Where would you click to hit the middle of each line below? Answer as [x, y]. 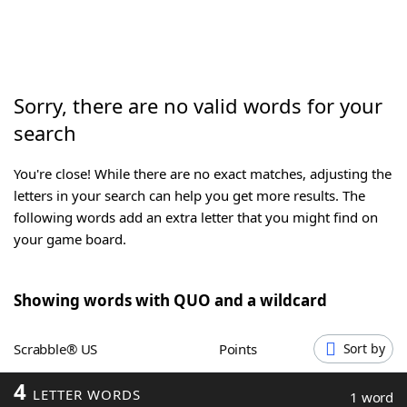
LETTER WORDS [84, 395]
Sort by [364, 349]
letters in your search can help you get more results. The [189, 196]
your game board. [70, 239]
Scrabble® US [59, 349]
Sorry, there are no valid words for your [198, 105]
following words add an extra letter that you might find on [196, 218]
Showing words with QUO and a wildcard [170, 301]
